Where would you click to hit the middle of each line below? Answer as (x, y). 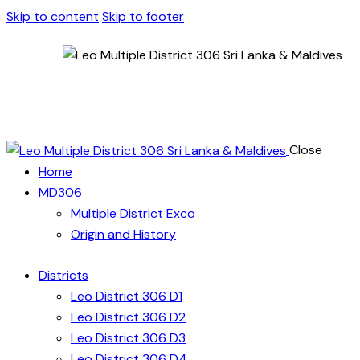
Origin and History (123, 234)
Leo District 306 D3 (128, 338)
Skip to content (53, 16)
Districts (63, 276)
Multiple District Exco (133, 213)
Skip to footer (143, 16)
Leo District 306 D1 (127, 297)
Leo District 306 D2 (128, 317)
